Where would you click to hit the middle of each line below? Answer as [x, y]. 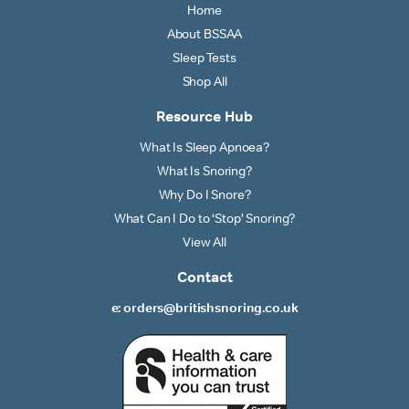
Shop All [204, 81]
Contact [204, 277]
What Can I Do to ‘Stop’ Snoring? [204, 218]
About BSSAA [204, 33]
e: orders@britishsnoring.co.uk [204, 307]
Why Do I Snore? [204, 194]
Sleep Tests [204, 57]
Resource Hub [204, 116]
